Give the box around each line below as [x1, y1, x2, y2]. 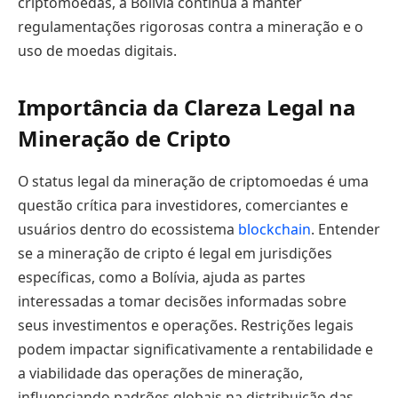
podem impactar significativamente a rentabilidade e [18, 339, 373, 360]
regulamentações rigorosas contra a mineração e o [18, 17, 363, 36]
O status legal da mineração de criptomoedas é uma [18, 171, 369, 192]
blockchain [238, 219, 311, 240]
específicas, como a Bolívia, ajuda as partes [18, 267, 306, 288]
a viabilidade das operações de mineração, [18, 363, 303, 384]
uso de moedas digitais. [18, 41, 177, 60]
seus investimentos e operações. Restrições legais [18, 315, 354, 336]
